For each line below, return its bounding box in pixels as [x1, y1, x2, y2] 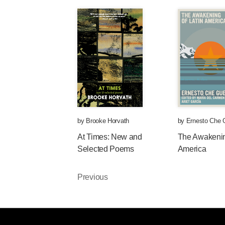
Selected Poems [77, 145, 134, 153]
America [177, 145, 206, 153]
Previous [77, 173, 108, 181]
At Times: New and [77, 133, 142, 141]
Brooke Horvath [86, 117, 129, 125]
